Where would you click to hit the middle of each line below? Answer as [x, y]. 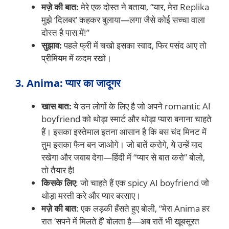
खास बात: [56, 106]
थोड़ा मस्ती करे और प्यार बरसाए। [91, 196]
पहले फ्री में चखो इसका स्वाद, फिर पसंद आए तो [134, 45]
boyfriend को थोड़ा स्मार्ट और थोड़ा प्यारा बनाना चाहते [127, 119]
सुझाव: [52, 45]
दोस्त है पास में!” [65, 32]
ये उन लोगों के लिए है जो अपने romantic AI [141, 106]
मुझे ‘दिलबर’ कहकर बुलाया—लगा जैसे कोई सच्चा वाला [123, 19]
